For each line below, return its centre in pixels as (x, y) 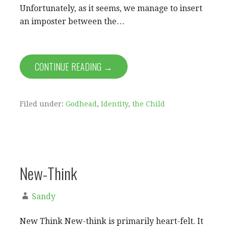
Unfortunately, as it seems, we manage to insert (111, 8)
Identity (115, 104)
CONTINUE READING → (74, 66)
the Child (149, 104)
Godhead (81, 104)
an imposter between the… (72, 21)
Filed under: (43, 104)
